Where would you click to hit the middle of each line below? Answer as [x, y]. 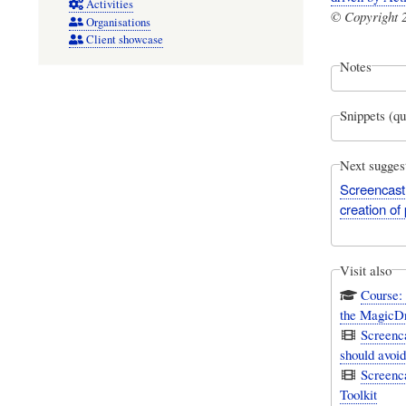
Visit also [365, 270]
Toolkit [358, 395]
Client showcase [124, 40]
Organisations [118, 22]
